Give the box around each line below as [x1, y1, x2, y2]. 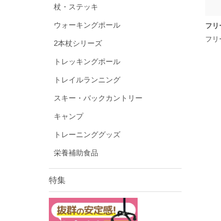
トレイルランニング [53, 75, 120, 84]
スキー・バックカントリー [53, 94, 143, 103]
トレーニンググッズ [53, 130, 120, 139]
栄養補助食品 [53, 148, 98, 157]
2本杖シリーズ [53, 39, 102, 48]
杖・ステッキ [53, 2, 98, 11]
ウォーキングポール [53, 21, 120, 30]
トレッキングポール [53, 57, 120, 66]
